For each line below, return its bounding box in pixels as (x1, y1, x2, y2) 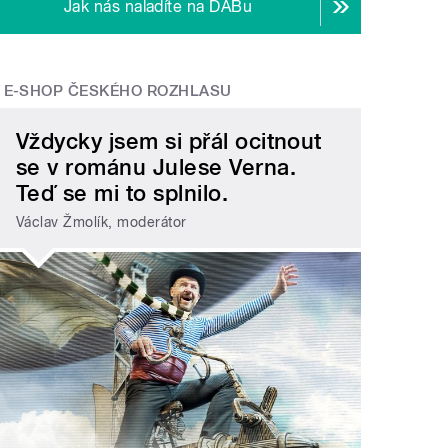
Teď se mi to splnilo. (16, 180, 229, 207)
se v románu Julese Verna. (16, 154, 297, 181)
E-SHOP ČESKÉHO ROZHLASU (3, 81, 232, 100)
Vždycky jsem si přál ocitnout (16, 128, 322, 155)
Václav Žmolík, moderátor (16, 213, 187, 230)
